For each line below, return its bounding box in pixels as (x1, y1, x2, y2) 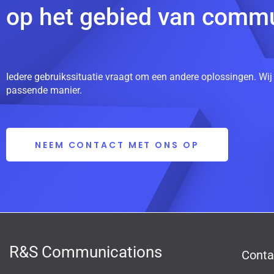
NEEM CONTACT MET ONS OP (35, 139, 199, 152)
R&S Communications (9, 242, 162, 261)
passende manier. (6, 84, 82, 97)
